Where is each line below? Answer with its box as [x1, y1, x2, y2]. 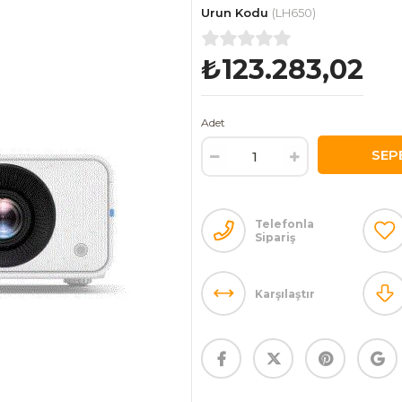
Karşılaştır [255, 286, 315, 301]
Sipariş [255, 231, 295, 244]
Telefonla [255, 217, 314, 231]
